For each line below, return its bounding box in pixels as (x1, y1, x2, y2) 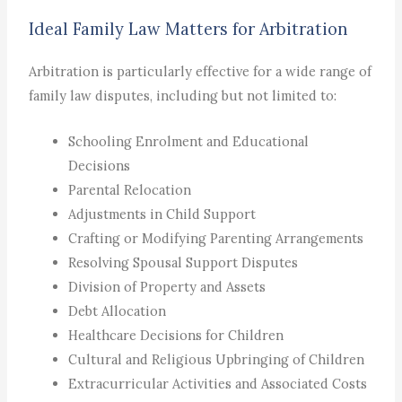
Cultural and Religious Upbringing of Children (68, 350, 365, 368)
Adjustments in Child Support (68, 205, 257, 223)
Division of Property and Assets (68, 277, 267, 295)
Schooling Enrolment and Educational (68, 132, 310, 150)
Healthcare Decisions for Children (68, 326, 284, 344)
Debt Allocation (68, 301, 167, 319)
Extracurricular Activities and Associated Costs (68, 374, 368, 392)
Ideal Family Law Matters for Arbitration (29, 19, 349, 40)
